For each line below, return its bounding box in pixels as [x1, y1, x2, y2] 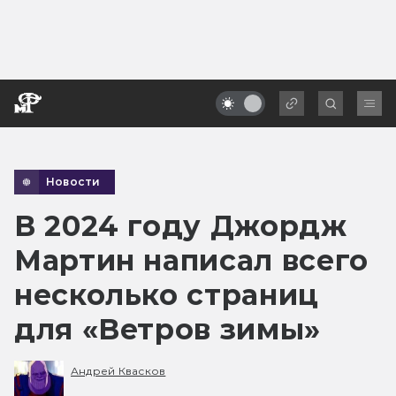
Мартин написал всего [14, 242, 369, 278]
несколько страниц [14, 277, 319, 312]
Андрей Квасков [71, 364, 166, 378]
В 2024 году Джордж [14, 208, 347, 243]
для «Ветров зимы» [14, 311, 321, 346]
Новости [46, 174, 101, 188]
